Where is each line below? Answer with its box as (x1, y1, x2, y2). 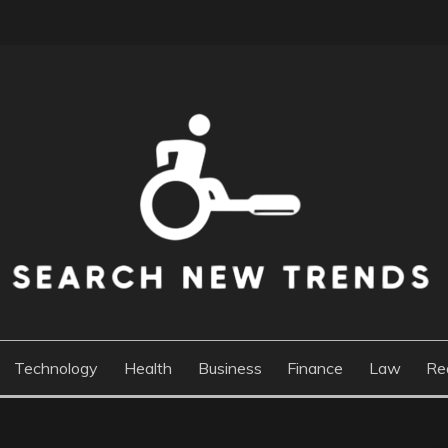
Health (123, 358, 172, 378)
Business (197, 358, 262, 378)
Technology (14, 358, 99, 378)
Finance (287, 358, 344, 378)
